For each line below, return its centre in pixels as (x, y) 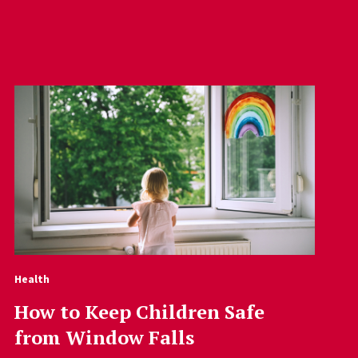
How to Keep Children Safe (139, 311)
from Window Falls (104, 337)
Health (32, 278)
